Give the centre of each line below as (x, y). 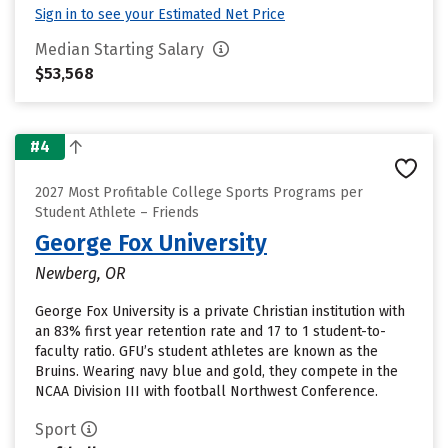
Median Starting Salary (121, 49)
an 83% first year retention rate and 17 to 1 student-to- (210, 331)
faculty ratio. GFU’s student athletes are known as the (206, 351)
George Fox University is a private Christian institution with (220, 311)
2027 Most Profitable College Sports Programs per (199, 192)
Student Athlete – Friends (117, 212)
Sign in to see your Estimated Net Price (160, 14)
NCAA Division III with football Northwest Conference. (206, 391)
